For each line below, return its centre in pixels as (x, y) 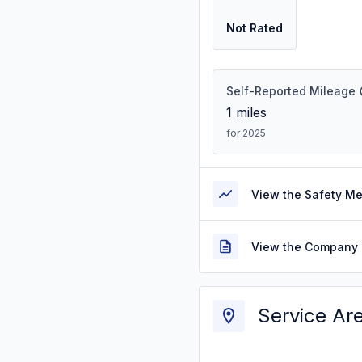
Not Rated (255, 28)
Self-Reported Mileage (291, 91)
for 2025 (246, 133)
